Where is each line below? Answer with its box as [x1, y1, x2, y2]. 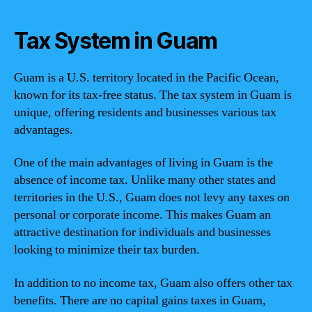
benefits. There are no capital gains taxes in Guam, [14, 292, 266, 309]
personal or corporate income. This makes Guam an [14, 207, 271, 223]
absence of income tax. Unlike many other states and [14, 172, 276, 188]
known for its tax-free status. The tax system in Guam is [14, 86, 292, 103]
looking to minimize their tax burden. [14, 242, 200, 258]
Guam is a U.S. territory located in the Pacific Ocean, [14, 69, 279, 86]
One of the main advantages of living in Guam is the [14, 155, 273, 171]
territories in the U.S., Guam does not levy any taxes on [14, 189, 290, 205]
